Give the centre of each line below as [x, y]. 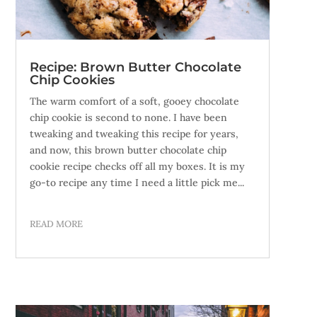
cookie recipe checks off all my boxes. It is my [137, 166]
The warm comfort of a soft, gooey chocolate [134, 101]
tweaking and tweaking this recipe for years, [134, 133]
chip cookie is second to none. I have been [128, 117]
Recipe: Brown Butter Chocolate [135, 67]
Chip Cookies [72, 80]
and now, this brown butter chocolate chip [128, 150]
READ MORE [56, 224]
